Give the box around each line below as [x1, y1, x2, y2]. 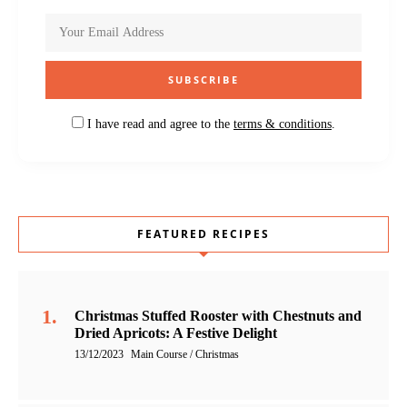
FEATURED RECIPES [137, 225, 270, 242]
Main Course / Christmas [131, 347, 239, 361]
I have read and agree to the [84, 116, 233, 131]
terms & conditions [233, 116, 332, 131]
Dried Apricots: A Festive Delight [74, 324, 277, 341]
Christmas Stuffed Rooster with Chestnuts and [74, 307, 362, 323]
